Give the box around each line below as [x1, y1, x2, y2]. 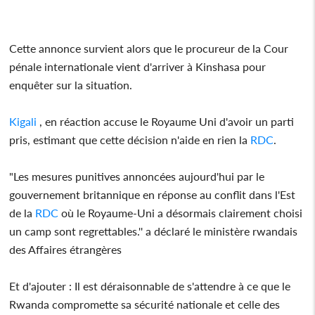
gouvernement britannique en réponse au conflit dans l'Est [9, 187, 296, 201]
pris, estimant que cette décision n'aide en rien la [9, 132, 251, 146]
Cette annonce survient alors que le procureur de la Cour [9, 41, 289, 55]
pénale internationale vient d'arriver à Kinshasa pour [9, 59, 266, 73]
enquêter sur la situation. [9, 77, 133, 91]
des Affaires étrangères [9, 242, 125, 256]
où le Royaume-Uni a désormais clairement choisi [58, 205, 303, 219]
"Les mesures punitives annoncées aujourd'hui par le [9, 169, 265, 183]
